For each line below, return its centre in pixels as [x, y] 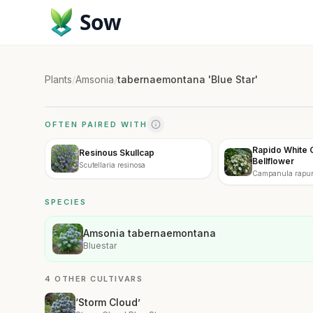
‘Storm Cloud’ [108, 302]
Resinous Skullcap [117, 152]
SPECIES [66, 202]
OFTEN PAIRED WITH [96, 124]
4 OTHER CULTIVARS [94, 279]
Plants [58, 79]
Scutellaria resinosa [112, 165]
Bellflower [273, 161]
